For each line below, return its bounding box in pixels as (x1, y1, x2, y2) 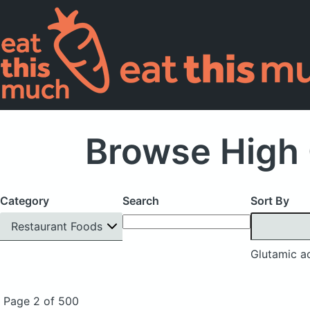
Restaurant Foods (11, 219, 102, 233)
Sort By (250, 194, 289, 208)
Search (122, 194, 159, 208)
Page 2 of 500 (3, 293, 79, 308)
